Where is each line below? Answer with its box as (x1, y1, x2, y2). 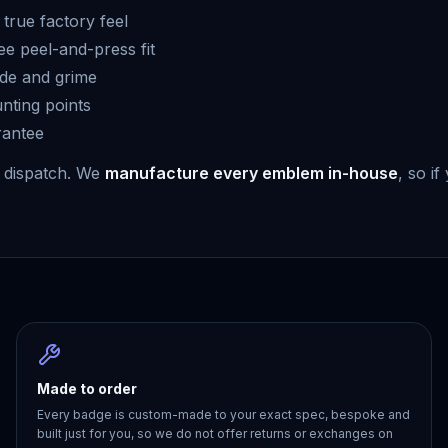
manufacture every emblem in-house (105, 163, 398, 183)
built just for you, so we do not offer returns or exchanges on (37, 426, 393, 441)
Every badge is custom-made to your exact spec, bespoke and (37, 407, 410, 422)
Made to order (37, 380, 137, 397)
